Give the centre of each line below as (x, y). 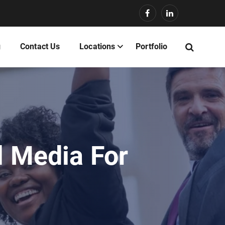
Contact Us (40, 46)
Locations (97, 46)
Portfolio (152, 46)
